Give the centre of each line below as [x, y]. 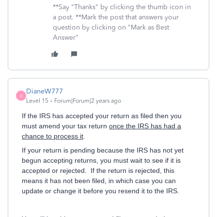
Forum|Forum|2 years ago [88, 101]
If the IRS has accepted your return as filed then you [102, 116]
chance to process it [53, 136]
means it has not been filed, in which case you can [99, 181]
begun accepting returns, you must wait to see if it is [101, 160]
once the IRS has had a [145, 126]
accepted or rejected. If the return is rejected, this [98, 170]
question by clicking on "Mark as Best [111, 27]
